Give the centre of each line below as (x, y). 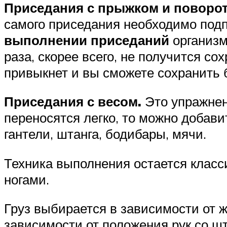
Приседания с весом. (74, 102)
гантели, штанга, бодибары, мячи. (105, 134)
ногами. (27, 179)
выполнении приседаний (87, 40)
